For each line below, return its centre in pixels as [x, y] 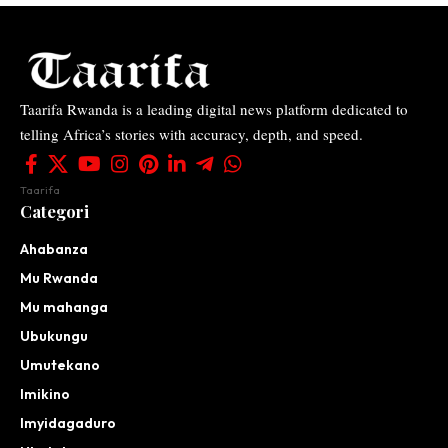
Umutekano [60, 364]
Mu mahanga [64, 306]
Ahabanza [54, 248]
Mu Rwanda [59, 277]
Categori [54, 210]
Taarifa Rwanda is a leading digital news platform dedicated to [214, 108]
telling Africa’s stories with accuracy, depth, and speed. [191, 133]
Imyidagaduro [68, 422]
